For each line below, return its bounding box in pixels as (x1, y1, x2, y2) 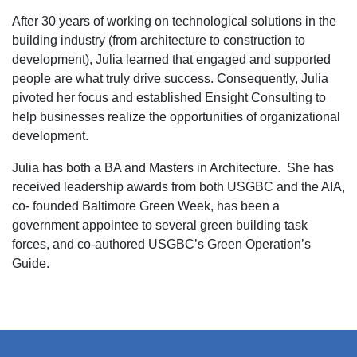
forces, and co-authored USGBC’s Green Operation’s (12, 237, 311, 251)
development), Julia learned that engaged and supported (12, 53, 331, 66)
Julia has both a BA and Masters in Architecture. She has (12, 161, 334, 175)
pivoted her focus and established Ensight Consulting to (12, 91, 326, 104)
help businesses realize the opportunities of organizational (12, 110, 340, 124)
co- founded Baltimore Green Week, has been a (12, 199, 280, 213)
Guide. (12, 257, 49, 270)
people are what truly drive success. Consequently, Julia (12, 72, 328, 85)
